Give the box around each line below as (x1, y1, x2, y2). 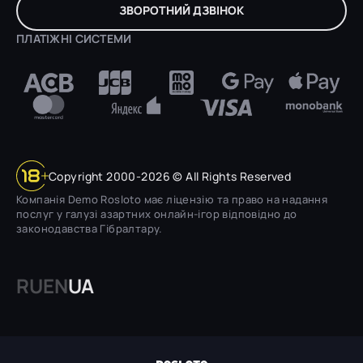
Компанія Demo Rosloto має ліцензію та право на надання (16, 192, 328, 207)
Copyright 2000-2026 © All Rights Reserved (49, 168, 292, 184)
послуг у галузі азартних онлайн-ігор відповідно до (16, 207, 297, 221)
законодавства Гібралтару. (16, 221, 163, 236)
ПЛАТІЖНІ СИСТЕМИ (16, 31, 132, 46)
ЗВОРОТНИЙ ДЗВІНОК (119, 2, 244, 18)
